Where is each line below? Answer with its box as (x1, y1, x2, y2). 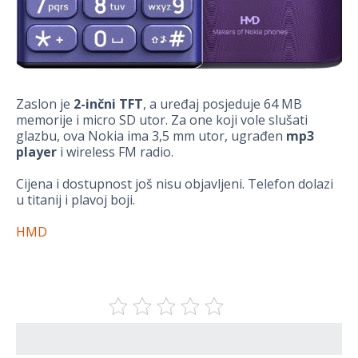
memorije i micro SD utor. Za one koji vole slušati (16, 110, 308, 129)
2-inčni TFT (74, 94, 143, 113)
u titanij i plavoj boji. (16, 190, 135, 209)
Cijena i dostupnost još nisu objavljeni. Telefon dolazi (16, 174, 333, 193)
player (16, 142, 57, 161)
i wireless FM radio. (57, 142, 173, 161)
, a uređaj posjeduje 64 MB (143, 94, 302, 113)
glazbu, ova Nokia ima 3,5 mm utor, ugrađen (16, 126, 286, 145)
